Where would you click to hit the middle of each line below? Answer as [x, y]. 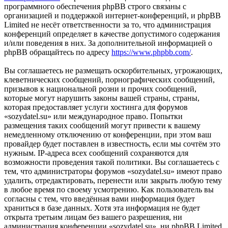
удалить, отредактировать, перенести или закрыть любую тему [113, 181]
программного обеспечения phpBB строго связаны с [95, 7]
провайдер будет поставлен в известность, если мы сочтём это [112, 144]
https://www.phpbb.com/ [151, 52]
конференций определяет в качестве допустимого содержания [112, 34]
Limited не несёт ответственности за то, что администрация [107, 25]
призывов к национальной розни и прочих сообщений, [100, 89]
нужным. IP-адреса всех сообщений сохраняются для [96, 153]
